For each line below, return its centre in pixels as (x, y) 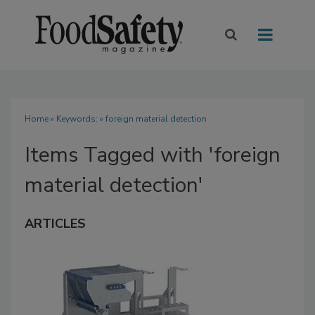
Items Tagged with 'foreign (153, 155)
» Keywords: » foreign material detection (128, 119)
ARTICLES (55, 224)
